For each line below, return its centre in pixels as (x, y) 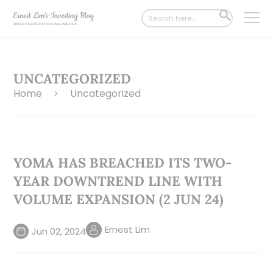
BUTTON (229, 22)
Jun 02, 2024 (59, 231)
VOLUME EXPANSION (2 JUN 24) (119, 199)
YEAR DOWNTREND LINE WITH (118, 181)
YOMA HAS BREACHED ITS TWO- (123, 163)
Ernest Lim (128, 229)
